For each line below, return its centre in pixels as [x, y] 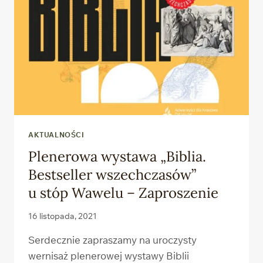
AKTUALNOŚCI [56, 134]
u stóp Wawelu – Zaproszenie [123, 193]
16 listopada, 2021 [63, 216]
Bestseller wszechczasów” [112, 174]
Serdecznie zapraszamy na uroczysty [112, 240]
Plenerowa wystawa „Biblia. [117, 156]
